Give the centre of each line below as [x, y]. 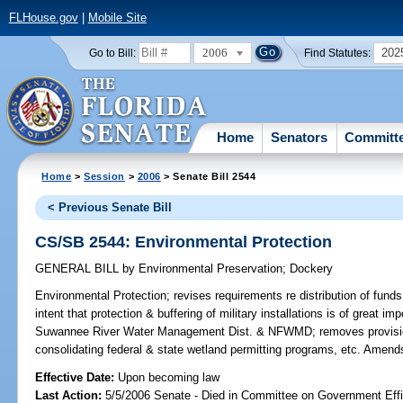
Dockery [312, 269]
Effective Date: [77, 377]
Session [105, 176]
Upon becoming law [169, 377]
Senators [300, 137]
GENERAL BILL [79, 269]
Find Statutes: [338, 53]
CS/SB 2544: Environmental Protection [184, 242]
